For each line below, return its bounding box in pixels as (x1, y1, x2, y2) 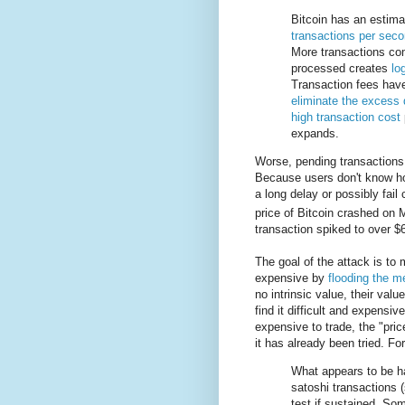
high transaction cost (291, 109, 400, 124)
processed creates (291, 61, 391, 75)
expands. (291, 126, 339, 140)
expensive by (255, 271, 328, 286)
